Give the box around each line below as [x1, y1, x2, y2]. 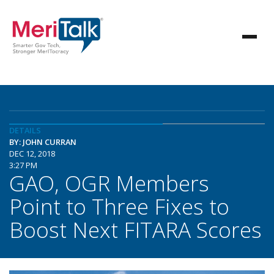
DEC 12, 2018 [9, 148, 55, 159]
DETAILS [9, 125, 41, 136]
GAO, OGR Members [9, 168, 209, 198]
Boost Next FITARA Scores [9, 215, 262, 244]
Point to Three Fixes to [9, 191, 229, 221]
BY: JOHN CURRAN [9, 136, 76, 147]
